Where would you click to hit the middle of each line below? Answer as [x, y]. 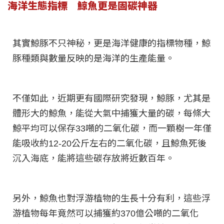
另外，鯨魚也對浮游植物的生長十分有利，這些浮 [111, 199]
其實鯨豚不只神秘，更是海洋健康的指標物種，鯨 [111, 44]
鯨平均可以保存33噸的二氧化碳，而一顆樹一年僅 [112, 129]
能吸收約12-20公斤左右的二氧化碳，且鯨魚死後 [109, 144]
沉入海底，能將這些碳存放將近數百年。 [93, 159]
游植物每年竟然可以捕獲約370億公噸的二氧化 [105, 214]
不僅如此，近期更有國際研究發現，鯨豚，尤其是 [111, 99]
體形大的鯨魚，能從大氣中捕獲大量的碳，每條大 [111, 114]
